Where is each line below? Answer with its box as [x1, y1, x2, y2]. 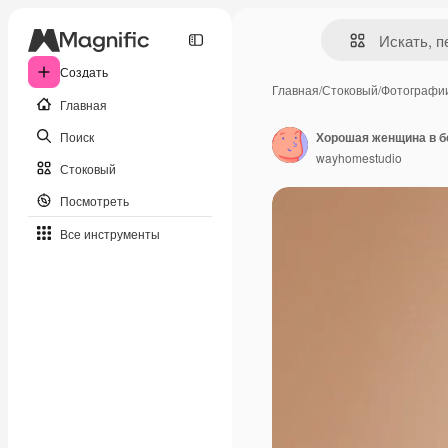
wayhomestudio [316, 148, 402, 166]
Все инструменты [60, 224, 160, 242]
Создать [60, 63, 108, 80]
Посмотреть [60, 191, 129, 209]
